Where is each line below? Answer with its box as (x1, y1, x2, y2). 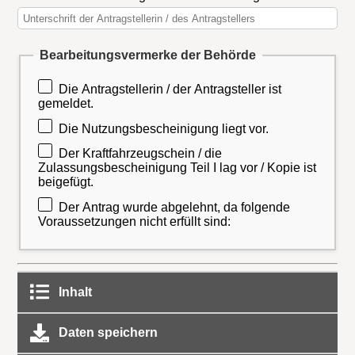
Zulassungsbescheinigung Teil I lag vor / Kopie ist (38, 161, 317, 175)
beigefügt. (38, 175, 94, 189)
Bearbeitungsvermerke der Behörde (40, 48, 256, 63)
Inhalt (55, 284, 92, 299)
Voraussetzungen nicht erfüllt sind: (38, 214, 231, 228)
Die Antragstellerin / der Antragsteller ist (59, 82, 282, 97)
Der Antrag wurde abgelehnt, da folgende (59, 200, 291, 214)
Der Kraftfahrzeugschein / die (59, 147, 223, 161)
